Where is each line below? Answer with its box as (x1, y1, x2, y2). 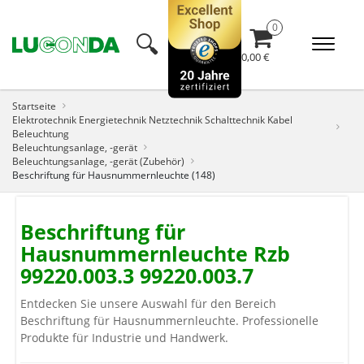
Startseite (12, 99, 56, 112)
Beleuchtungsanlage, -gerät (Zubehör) (12, 154, 184, 167)
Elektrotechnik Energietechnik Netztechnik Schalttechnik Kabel (12, 113, 292, 126)
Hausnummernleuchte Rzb (20, 240, 290, 267)
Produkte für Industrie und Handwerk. (20, 330, 228, 345)
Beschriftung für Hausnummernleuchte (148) (12, 168, 215, 181)
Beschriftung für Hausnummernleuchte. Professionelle (20, 313, 318, 328)
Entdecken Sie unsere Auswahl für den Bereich (20, 296, 276, 311)
